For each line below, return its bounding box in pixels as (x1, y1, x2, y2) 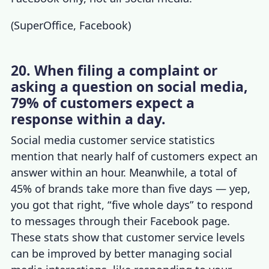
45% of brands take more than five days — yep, (11, 181, 251, 196)
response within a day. (11, 109, 166, 128)
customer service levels (126, 229, 246, 244)
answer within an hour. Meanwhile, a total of (11, 165, 237, 180)
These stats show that (11, 229, 127, 244)
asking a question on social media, (11, 76, 249, 96)
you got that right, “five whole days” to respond (11, 197, 253, 212)
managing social (145, 246, 233, 261)
